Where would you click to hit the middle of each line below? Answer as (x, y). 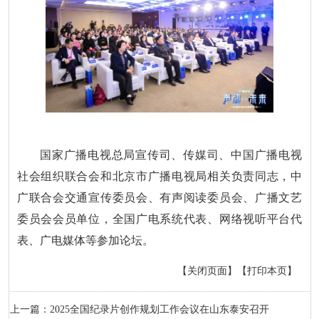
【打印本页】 (267, 271)
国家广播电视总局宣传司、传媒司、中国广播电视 (171, 155)
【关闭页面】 (207, 271)
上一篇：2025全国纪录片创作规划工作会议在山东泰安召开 (139, 309)
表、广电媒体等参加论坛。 (86, 241)
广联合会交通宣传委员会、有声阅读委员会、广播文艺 (159, 198)
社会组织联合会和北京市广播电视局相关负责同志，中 (159, 177)
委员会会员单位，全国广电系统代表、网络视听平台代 (159, 219)
